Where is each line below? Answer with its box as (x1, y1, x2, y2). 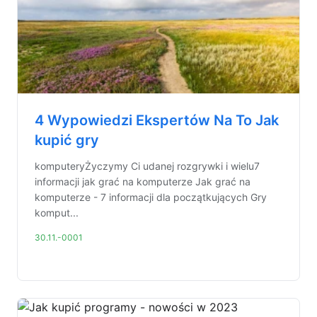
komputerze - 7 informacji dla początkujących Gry (35, 191, 267, 203)
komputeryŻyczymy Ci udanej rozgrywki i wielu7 (35, 160, 260, 172)
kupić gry (35, 132, 99, 149)
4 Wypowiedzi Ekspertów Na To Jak (35, 112, 279, 129)
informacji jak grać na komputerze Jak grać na (35, 175, 250, 188)
